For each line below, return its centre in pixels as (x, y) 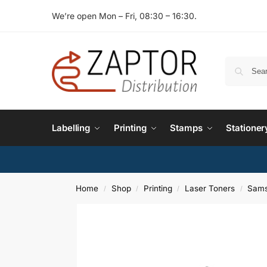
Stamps (186, 128)
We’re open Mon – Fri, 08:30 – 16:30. (124, 16)
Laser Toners (210, 188)
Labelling (71, 128)
